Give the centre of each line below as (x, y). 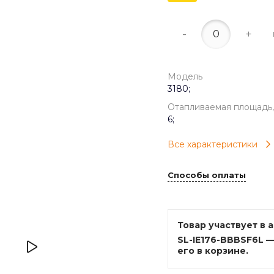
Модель (185, 76)
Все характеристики (213, 144)
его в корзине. (213, 250)
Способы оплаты (207, 175)
